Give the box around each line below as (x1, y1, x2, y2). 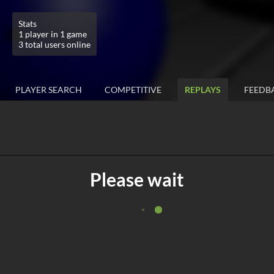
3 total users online (18, 39, 91, 50)
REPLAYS (185, 84, 221, 95)
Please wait (90, 168, 184, 191)
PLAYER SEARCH (15, 84, 82, 95)
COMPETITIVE (105, 84, 161, 95)
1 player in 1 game (18, 29, 87, 39)
